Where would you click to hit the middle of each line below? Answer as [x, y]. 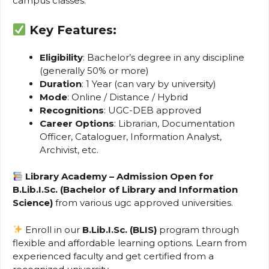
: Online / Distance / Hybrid [128, 97]
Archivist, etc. [69, 150]
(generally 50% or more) [94, 70]
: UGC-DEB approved [153, 110]
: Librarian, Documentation [174, 123]
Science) [33, 203]
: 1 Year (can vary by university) [149, 83]
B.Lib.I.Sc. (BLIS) [120, 229]
